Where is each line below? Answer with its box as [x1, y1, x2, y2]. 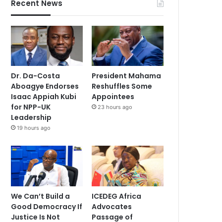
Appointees [92, 92, 135, 102]
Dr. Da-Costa [11, 71, 60, 81]
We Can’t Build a [11, 191, 70, 201]
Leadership [11, 112, 52, 123]
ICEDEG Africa [92, 191, 142, 201]
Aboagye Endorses [11, 81, 79, 92]
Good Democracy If [11, 201, 83, 212]
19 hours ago [17, 124, 51, 132]
